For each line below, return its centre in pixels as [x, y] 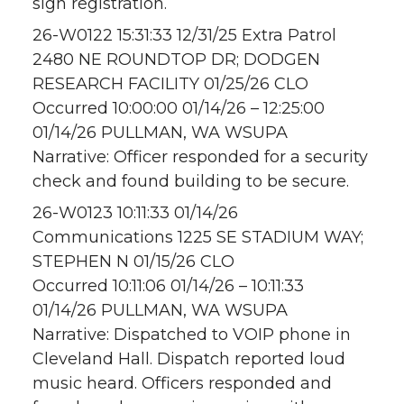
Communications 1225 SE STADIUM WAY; [198, 238]
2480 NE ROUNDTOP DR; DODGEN [176, 60]
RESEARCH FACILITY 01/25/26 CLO [170, 84]
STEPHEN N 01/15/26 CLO [133, 262]
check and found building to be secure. [191, 182]
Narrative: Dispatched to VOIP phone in [192, 335]
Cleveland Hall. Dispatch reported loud [189, 359]
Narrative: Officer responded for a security [200, 157]
